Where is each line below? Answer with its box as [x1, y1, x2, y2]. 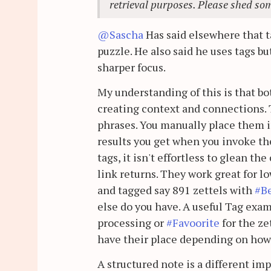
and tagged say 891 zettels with [97, 182, 255, 197]
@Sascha [97, 27, 143, 42]
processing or [97, 215, 166, 230]
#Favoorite [166, 215, 220, 230]
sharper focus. [97, 59, 166, 74]
